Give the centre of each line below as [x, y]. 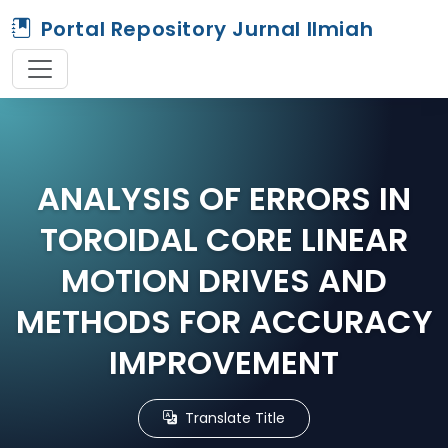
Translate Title [233, 417]
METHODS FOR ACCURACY [224, 321]
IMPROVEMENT [224, 362]
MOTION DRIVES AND [224, 280]
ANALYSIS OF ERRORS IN [224, 198]
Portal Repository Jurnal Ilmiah [207, 28]
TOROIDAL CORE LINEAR [224, 239]
